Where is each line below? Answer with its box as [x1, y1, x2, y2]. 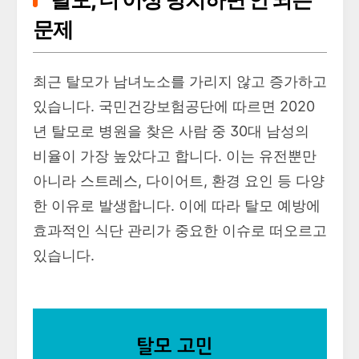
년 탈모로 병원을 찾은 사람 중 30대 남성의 [33, 122, 309, 139]
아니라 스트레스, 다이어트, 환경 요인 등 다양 [33, 171, 325, 189]
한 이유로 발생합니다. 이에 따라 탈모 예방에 [33, 196, 321, 214]
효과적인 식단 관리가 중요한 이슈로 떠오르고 [33, 221, 327, 239]
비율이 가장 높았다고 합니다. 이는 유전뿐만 [33, 147, 317, 164]
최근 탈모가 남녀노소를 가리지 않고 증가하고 [33, 72, 327, 90]
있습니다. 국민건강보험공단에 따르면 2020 [33, 97, 315, 115]
